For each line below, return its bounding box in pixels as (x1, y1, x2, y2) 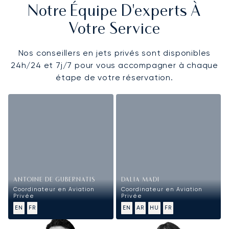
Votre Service (68, 22, 161, 37)
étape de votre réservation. (56, 72, 173, 82)
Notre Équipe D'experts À (27, 4, 202, 19)
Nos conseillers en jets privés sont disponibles (18, 48, 211, 58)
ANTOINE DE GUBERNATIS (13, 177, 95, 184)
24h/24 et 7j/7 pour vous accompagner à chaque (11, 60, 218, 70)
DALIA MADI (121, 177, 159, 184)
